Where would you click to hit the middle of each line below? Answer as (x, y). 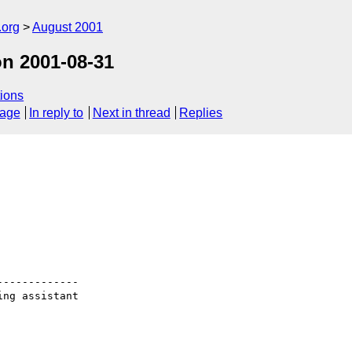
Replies (201, 113)
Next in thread (131, 113)
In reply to (57, 113)
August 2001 (68, 27)
